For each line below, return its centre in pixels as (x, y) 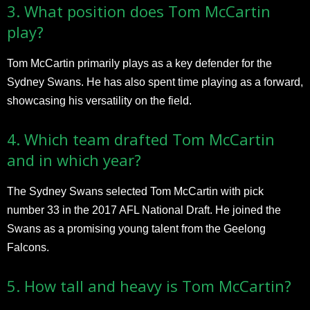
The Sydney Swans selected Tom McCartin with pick (135, 191)
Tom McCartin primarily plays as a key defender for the (139, 63)
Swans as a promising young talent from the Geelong (136, 228)
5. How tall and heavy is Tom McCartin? (149, 285)
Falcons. (28, 247)
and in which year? (74, 159)
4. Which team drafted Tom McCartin (141, 139)
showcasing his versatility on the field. (99, 100)
